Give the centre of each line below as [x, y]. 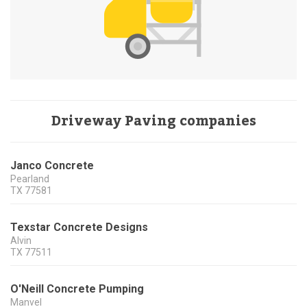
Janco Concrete [52, 166]
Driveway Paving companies [153, 122]
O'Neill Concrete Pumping [77, 289]
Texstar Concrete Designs [79, 228]
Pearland [30, 179]
